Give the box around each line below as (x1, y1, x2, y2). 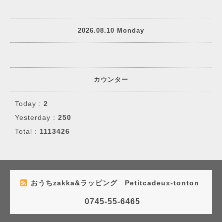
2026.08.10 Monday (78, 26, 144, 34)
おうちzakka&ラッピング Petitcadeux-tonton (31, 179, 202, 187)
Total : (15, 127, 40, 135)
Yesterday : (15, 113, 58, 121)
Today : (15, 100, 44, 108)
